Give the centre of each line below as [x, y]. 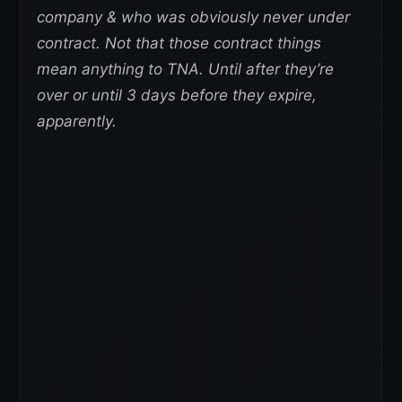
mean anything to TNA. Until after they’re [185, 69]
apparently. [77, 121]
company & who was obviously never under [193, 17]
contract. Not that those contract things [179, 43]
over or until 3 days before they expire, [177, 95]
